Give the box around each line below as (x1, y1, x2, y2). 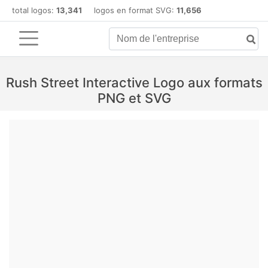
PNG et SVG (97, 90, 171, 106)
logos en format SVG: (82, 5, 176, 15)
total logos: (12, 5, 56, 15)
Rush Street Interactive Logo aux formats (5, 75, 263, 90)
